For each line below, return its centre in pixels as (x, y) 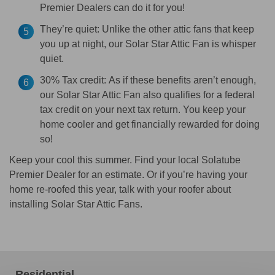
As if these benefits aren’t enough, (181, 80)
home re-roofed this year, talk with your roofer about (120, 189)
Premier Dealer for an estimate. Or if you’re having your (128, 174)
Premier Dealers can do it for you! (112, 7)
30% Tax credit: (73, 80)
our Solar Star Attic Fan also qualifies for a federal (147, 95)
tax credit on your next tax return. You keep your (143, 109)
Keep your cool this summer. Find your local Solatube (125, 160)
